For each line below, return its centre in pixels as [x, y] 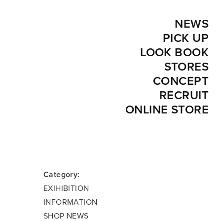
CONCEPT [181, 81]
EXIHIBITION [66, 188]
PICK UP [186, 38]
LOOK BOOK [174, 53]
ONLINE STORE [167, 110]
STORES [186, 67]
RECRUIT [184, 95]
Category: [62, 175]
